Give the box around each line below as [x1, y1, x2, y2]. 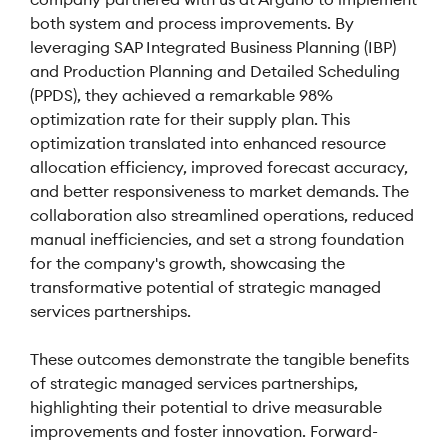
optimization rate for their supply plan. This [30, 109, 350, 129]
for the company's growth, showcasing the [30, 253, 345, 273]
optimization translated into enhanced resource [30, 133, 386, 153]
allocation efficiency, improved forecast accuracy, [30, 157, 408, 177]
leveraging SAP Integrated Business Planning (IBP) [30, 37, 396, 57]
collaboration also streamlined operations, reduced [30, 205, 414, 225]
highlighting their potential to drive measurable [30, 397, 382, 417]
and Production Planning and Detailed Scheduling [30, 61, 400, 81]
